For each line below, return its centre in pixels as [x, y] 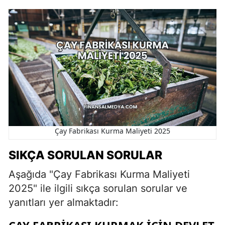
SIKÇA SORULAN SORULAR [85, 155]
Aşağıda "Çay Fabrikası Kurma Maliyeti [99, 174]
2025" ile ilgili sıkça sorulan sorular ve [98, 188]
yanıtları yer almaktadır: [64, 202]
